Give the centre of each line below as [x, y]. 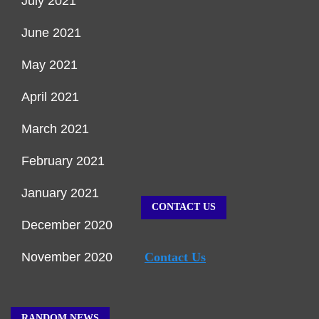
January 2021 [60, 193]
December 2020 [67, 225]
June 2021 [51, 33]
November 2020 [67, 257]
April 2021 [50, 97]
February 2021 [63, 161]
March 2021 [55, 129]
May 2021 [49, 65]
